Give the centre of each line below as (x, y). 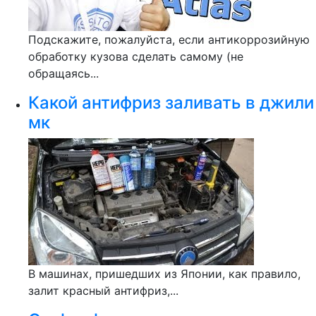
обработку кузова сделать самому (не (136, 56)
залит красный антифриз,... (103, 291)
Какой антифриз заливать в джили (171, 103)
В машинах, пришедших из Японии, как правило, (164, 274)
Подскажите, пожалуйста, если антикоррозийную (169, 39)
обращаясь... (63, 73)
